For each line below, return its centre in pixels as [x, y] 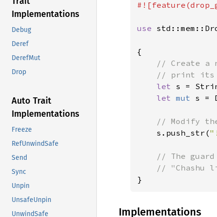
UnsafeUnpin [31, 200]
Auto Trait [31, 101]
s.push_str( [183, 133]
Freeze [22, 130]
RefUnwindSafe [35, 144]
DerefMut [26, 58]
